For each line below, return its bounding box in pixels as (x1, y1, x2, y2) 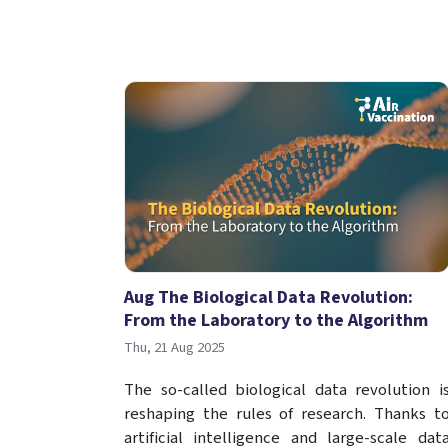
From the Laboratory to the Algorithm (124, 308, 428, 334)
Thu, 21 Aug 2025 (124, 337, 225, 359)
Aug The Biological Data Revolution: (124, 285, 413, 311)
